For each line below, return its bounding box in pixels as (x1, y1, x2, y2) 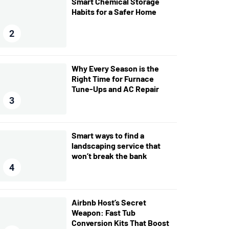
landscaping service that (71, 141, 161, 150)
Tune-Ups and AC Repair (71, 84, 159, 94)
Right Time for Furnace (71, 74, 154, 83)
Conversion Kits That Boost (71, 218, 169, 227)
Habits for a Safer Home (71, 7, 156, 16)
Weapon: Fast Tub (71, 208, 135, 217)
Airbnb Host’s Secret (71, 197, 146, 207)
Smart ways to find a (71, 130, 144, 140)
